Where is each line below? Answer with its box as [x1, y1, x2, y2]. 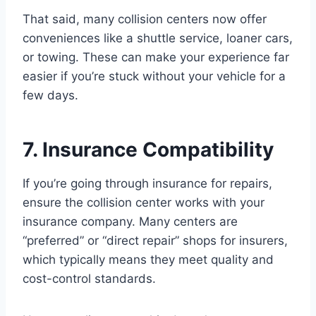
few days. [23, 87, 78, 102]
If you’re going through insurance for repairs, [23, 176, 272, 190]
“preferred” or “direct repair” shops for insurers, [23, 233, 288, 248]
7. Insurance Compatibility [23, 137, 274, 162]
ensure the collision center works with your [23, 195, 265, 209]
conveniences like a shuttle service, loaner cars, [23, 30, 293, 45]
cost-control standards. [23, 271, 156, 286]
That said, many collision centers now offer [23, 11, 267, 26]
